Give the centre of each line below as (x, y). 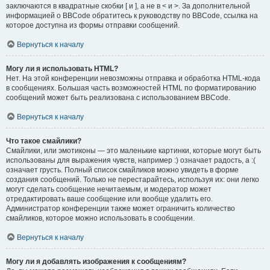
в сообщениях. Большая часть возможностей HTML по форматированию (131, 88)
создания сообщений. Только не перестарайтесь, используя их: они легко (133, 180)
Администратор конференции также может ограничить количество (121, 209)
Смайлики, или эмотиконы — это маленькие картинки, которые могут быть (133, 151)
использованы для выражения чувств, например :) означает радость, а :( (131, 160)
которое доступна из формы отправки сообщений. (93, 25)
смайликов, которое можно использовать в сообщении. (100, 218)
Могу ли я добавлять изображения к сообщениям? (96, 262)
